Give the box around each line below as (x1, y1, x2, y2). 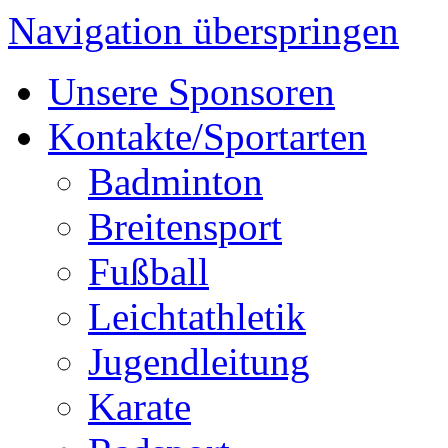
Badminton (88, 160, 263, 203)
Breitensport (88, 205, 282, 248)
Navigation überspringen (8, 9, 399, 52)
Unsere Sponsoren (48, 70, 335, 113)
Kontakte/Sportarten (48, 115, 367, 158)
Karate (88, 385, 191, 428)
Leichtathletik (88, 295, 306, 338)
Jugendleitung (88, 340, 310, 383)
